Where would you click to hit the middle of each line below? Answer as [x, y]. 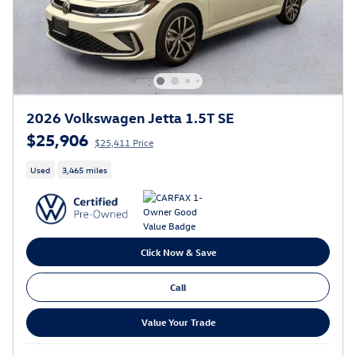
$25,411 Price [124, 142]
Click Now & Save [178, 252]
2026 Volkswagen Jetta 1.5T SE [130, 117]
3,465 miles [84, 169]
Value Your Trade [178, 322]
